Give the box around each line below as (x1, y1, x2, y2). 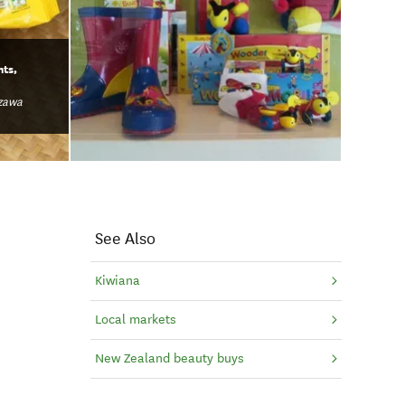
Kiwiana (94, 272, 140, 288)
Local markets (94, 311, 176, 327)
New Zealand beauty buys (94, 350, 244, 366)
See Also (94, 228, 155, 249)
